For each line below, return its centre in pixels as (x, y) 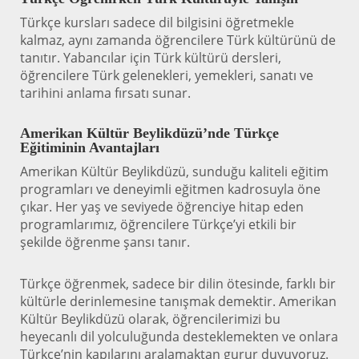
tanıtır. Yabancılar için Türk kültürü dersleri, (151, 57)
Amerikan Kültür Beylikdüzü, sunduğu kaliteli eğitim (174, 171)
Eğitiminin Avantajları (90, 147)
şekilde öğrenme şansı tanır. (105, 242)
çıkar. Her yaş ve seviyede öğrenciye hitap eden (162, 206)
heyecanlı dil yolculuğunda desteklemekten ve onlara (179, 336)
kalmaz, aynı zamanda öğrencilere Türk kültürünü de (178, 40)
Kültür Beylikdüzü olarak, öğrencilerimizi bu (150, 319)
